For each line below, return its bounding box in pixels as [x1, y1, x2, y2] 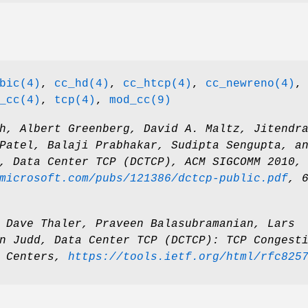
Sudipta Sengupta [171, 140, 281, 153]
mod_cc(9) [109, 94, 171, 107]
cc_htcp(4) [123, 78, 192, 91]
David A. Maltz [144, 123, 240, 136]
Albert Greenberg [20, 123, 130, 136]
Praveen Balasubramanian [96, 218, 254, 231]
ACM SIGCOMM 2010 [185, 156, 295, 169]
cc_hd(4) [54, 78, 109, 91]
